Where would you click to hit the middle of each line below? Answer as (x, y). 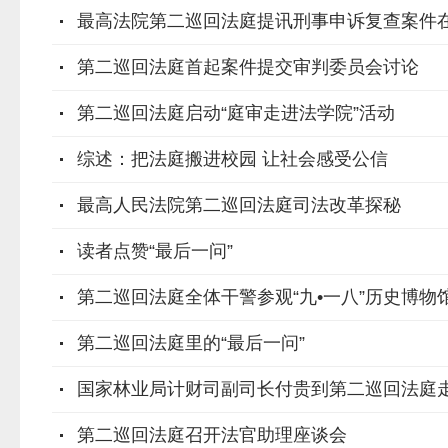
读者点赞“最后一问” (155, 251)
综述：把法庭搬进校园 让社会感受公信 (232, 159)
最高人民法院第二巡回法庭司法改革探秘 (239, 205)
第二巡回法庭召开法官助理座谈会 (212, 435)
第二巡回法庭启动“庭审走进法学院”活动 (236, 113)
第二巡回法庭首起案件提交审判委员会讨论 (248, 67)
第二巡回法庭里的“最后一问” (191, 343)
